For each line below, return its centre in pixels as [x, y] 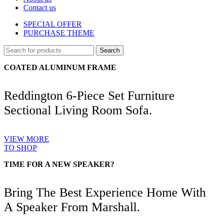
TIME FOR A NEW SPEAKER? [59, 164]
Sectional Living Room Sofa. [78, 110]
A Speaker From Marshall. [72, 207]
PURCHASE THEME [59, 33]
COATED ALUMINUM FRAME [60, 67]
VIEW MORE [27, 139]
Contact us [40, 7]
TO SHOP [20, 147]
